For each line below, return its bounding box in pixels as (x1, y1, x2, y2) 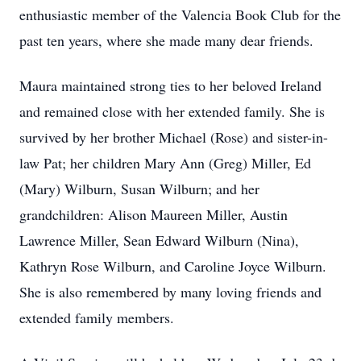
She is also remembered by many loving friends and (19, 282, 322, 301)
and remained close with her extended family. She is (19, 102, 325, 121)
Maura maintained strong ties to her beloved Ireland (19, 76, 322, 95)
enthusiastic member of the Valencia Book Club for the (19, 5, 341, 24)
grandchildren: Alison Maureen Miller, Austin (19, 205, 288, 224)
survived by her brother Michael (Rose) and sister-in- (19, 127, 328, 147)
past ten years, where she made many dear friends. (19, 31, 313, 50)
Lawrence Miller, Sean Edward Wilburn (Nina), (19, 230, 299, 250)
